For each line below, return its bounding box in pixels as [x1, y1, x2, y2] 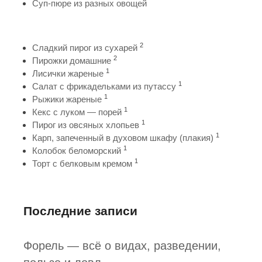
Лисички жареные [32, 68, 104, 78]
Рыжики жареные [32, 94, 102, 104]
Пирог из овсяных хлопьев [32, 119, 139, 130]
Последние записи [23, 204, 137, 218]
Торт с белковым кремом [32, 158, 132, 168]
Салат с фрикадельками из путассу [32, 81, 176, 91]
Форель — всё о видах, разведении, [23, 239, 221, 252]
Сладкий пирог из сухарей [32, 42, 137, 53]
